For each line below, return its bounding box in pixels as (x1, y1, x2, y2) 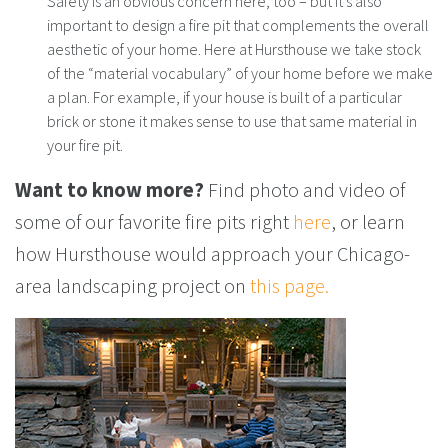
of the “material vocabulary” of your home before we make (47, 63, 433, 84)
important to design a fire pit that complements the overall (47, 15, 429, 36)
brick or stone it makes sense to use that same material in (47, 111, 417, 132)
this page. (246, 272, 329, 300)
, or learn (331, 208, 405, 236)
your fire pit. (47, 135, 123, 156)
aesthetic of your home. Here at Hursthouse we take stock (47, 39, 421, 60)
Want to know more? (15, 176, 204, 204)
